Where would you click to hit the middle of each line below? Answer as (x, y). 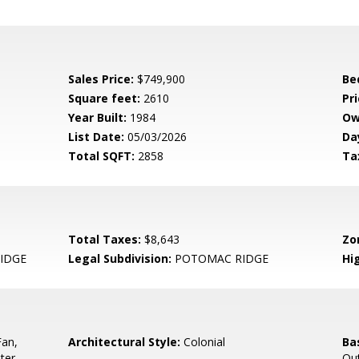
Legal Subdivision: (120, 258)
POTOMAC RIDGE (220, 258)
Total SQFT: (102, 156)
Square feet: (105, 98)
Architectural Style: (125, 342)
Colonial (203, 342)
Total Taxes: (105, 239)
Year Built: (98, 117)
